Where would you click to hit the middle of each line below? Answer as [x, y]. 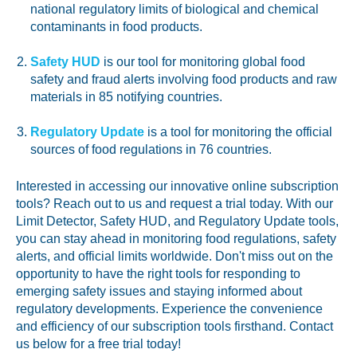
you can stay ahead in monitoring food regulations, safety [176, 239]
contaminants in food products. [116, 27]
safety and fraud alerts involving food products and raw [183, 80]
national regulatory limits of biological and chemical [174, 10]
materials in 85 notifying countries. [126, 97]
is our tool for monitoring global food [202, 62]
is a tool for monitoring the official [238, 132]
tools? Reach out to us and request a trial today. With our [175, 204]
